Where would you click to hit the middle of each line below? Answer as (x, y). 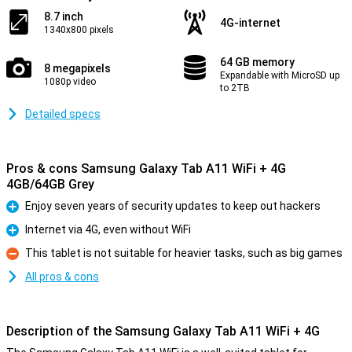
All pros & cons (62, 277)
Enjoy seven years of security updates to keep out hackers (173, 206)
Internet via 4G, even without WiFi (108, 229)
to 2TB (235, 88)
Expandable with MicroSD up (280, 75)
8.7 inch (64, 16)
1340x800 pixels (79, 30)
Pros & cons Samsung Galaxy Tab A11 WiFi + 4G (146, 169)
